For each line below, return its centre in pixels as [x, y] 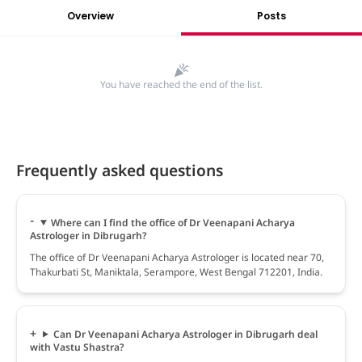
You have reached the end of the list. [181, 84]
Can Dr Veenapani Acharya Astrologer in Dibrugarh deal [185, 334]
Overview [90, 15]
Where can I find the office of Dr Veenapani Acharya [173, 222]
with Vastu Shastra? [77, 347]
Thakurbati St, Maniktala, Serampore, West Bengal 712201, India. [176, 271]
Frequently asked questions [120, 170]
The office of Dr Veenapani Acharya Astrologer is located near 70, [177, 257]
